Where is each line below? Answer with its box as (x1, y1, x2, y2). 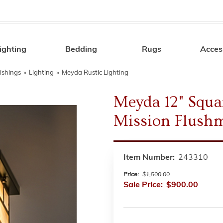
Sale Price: (123, 181, 163, 189)
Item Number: (123, 154, 175, 162)
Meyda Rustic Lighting (62, 70, 128, 76)
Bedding (65, 46, 98, 54)
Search (153, 47, 180, 55)
